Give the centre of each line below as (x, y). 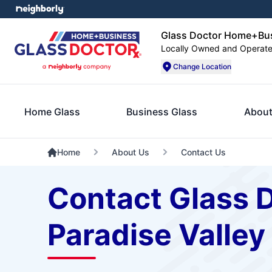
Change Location (202, 66)
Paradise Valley (156, 235)
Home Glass (52, 111)
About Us (130, 152)
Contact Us (203, 152)
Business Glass (162, 111)
